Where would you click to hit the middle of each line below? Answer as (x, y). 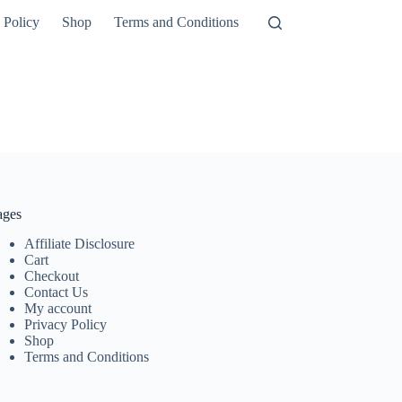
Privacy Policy (66, 324)
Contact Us (57, 292)
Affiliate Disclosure (80, 243)
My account (58, 308)
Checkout (52, 275)
